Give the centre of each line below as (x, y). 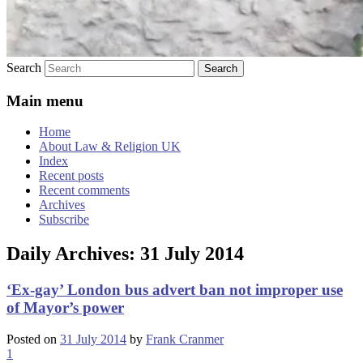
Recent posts (71, 176)
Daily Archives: (73, 254)
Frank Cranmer (185, 339)
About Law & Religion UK (110, 147)
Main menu (45, 100)
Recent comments (84, 190)
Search (24, 67)
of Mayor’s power (65, 308)
